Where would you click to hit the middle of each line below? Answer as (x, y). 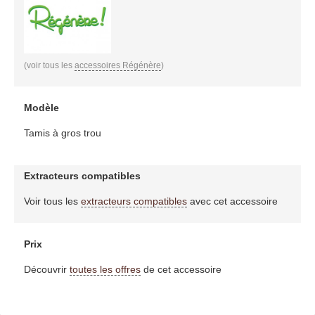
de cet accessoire (181, 269)
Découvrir (46, 269)
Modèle (41, 107)
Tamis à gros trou (62, 133)
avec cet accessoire (232, 201)
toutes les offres (105, 269)
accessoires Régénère (117, 65)
